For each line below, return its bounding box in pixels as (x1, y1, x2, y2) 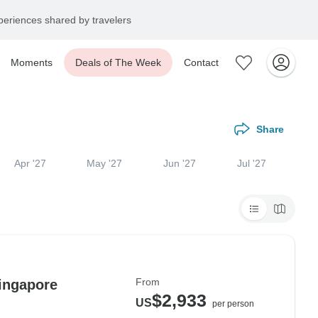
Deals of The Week (75, 57, 161, 68)
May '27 (87, 158, 123, 169)
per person (212, 299, 254, 309)
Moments (11, 57, 53, 68)
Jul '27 (237, 158, 267, 169)
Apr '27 (13, 158, 46, 169)
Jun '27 (163, 158, 197, 169)
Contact (184, 57, 219, 68)
